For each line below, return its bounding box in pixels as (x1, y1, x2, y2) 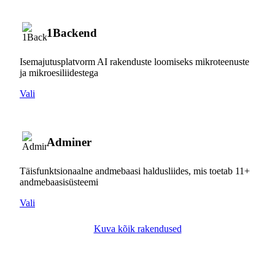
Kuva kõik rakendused (93, 223, 182, 234)
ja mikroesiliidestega (20, 67, 98, 78)
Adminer (47, 135, 91, 149)
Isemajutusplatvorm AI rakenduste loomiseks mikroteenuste (20, 56, 249, 67)
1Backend (47, 26, 97, 39)
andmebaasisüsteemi (20, 176, 98, 187)
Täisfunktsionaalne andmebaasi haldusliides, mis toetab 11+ (20, 165, 250, 176)
